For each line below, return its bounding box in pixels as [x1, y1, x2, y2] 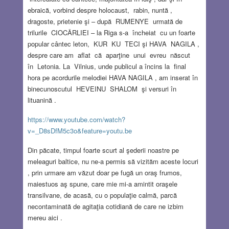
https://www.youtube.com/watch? [27, 114, 125, 125]
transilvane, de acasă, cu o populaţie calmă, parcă [27, 190, 177, 200]
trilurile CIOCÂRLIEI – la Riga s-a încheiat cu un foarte [27, 28, 195, 38]
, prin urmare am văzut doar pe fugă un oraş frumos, [27, 168, 184, 178]
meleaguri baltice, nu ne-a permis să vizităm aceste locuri [27, 156, 198, 167]
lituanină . [27, 95, 56, 105]
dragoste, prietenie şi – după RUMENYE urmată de [27, 16, 182, 27]
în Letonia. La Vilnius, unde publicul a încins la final [27, 61, 188, 72]
